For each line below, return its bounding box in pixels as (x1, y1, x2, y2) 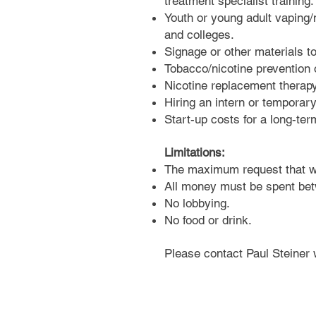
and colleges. (164, 28, 234, 42)
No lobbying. (164, 196, 230, 210)
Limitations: (164, 145, 225, 159)
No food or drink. (164, 213, 252, 227)
